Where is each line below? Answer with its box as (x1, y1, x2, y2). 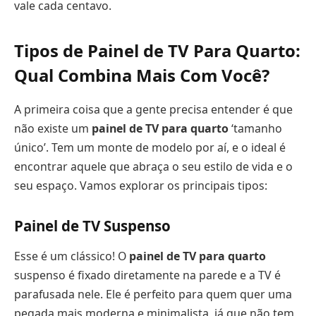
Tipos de (14, 39, 87, 63)
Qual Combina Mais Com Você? (14, 63, 269, 87)
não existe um (14, 121, 92, 137)
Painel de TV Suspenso (14, 215, 171, 236)
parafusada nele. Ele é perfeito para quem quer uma (14, 286, 292, 303)
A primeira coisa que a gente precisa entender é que (14, 102, 293, 118)
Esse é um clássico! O (14, 248, 129, 265)
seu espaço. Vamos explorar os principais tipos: (14, 178, 267, 194)
